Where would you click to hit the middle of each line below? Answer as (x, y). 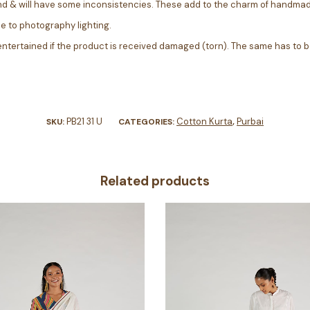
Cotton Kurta (204, 121)
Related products (155, 181)
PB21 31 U (84, 121)
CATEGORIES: (147, 121)
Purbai (250, 121)
